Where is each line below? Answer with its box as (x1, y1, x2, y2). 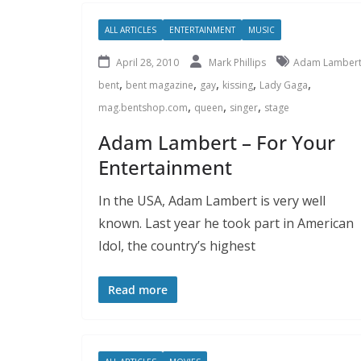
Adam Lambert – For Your (98, 128, 335, 156)
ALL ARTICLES (105, 23, 156, 35)
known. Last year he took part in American (98, 214, 354, 232)
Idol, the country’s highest (98, 236, 255, 255)
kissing (222, 77, 253, 92)
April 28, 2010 (116, 55, 179, 69)
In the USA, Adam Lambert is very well (98, 191, 326, 210)
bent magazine (126, 77, 193, 92)
